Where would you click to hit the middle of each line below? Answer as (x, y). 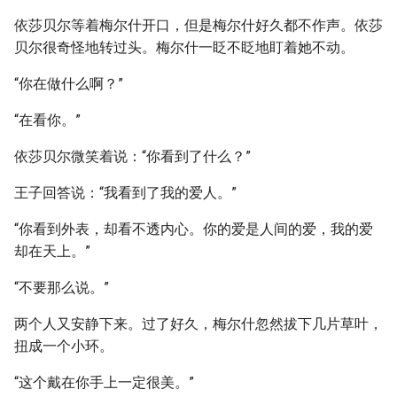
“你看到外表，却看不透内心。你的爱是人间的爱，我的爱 (194, 229)
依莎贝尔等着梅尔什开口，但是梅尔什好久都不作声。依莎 (198, 25)
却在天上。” (52, 251)
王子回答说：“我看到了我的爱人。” (125, 193)
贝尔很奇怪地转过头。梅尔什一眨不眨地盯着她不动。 (184, 47)
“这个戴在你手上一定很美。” (104, 382)
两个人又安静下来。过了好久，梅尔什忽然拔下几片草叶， (198, 324)
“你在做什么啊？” (69, 84)
